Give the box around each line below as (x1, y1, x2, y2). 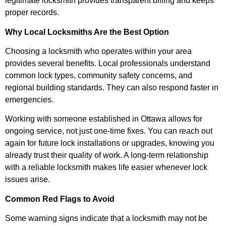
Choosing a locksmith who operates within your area (5, 46, 192, 55)
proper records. (5, 8, 59, 17)
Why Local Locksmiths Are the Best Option (5, 27, 169, 36)
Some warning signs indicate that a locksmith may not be (5, 214, 207, 223)
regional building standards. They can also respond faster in (5, 83, 218, 92)
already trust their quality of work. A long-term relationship (5, 151, 208, 160)
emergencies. (5, 95, 53, 104)
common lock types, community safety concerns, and (5, 71, 192, 80)
